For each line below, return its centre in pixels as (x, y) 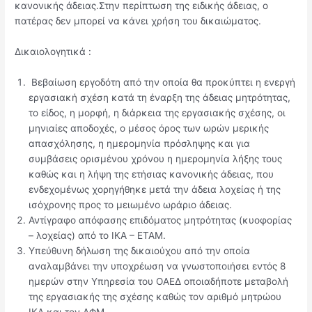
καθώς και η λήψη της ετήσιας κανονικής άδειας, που (151, 174)
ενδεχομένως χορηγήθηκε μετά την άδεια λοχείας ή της (155, 189)
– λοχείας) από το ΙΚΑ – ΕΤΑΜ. (97, 235)
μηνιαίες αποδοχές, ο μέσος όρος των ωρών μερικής (149, 128)
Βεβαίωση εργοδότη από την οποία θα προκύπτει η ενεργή (162, 82)
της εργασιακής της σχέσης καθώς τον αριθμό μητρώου (155, 296)
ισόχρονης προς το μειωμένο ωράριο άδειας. (131, 204)
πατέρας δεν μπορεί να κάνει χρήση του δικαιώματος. (138, 21)
